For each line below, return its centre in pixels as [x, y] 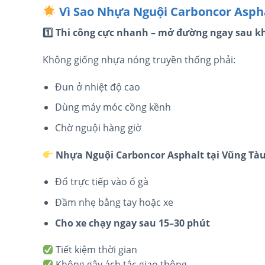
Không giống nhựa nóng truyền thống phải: [139, 59]
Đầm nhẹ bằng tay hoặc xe [114, 202]
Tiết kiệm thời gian [96, 250]
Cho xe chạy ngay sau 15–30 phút [132, 223]
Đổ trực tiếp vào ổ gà [101, 182]
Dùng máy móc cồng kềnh [113, 107]
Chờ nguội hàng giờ [98, 127]
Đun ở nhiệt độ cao [97, 87]
